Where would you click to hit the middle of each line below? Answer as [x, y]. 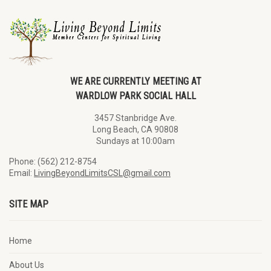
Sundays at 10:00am [135, 141]
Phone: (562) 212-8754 [53, 162]
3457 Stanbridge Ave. [135, 118]
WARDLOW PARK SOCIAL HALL [135, 96]
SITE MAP [29, 204]
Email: [21, 173]
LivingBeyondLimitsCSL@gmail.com [102, 173]
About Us [27, 265]
